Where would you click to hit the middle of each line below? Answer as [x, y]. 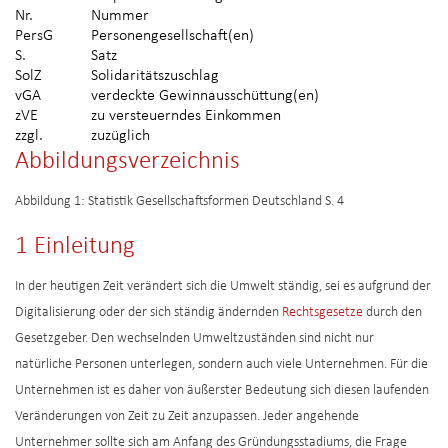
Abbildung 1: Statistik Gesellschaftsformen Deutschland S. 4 [179, 202]
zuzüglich [120, 136]
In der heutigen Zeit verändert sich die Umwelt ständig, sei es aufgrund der [223, 287]
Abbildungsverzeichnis [127, 162]
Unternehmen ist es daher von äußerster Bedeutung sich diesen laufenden [222, 391]
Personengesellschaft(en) [172, 36]
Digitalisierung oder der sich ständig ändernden [148, 313]
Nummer [120, 16]
